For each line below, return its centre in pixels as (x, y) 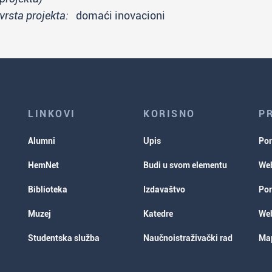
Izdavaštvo (164, 189)
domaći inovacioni (117, 15)
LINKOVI (52, 114)
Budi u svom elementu (185, 165)
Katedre (158, 214)
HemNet (43, 165)
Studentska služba (64, 238)
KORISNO (169, 114)
